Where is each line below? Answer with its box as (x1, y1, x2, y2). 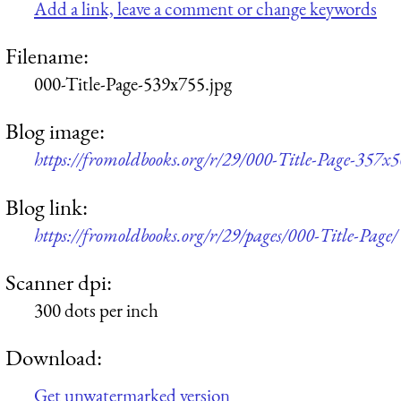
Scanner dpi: (5, 268, 112, 297)
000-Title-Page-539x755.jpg (34, 72, 232, 97)
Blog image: (5, 116, 105, 146)
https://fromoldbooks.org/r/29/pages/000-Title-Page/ (34, 222, 397, 247)
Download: (5, 343, 102, 372)
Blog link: (5, 192, 88, 221)
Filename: (5, 41, 89, 71)
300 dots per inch (34, 298, 158, 323)
